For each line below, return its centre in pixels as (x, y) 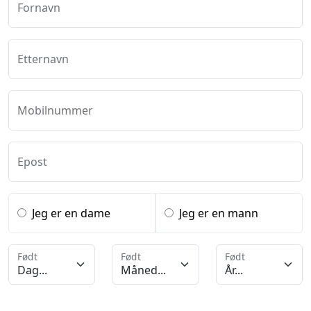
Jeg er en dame (71, 213)
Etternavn (43, 59)
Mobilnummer (55, 110)
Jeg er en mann (218, 213)
